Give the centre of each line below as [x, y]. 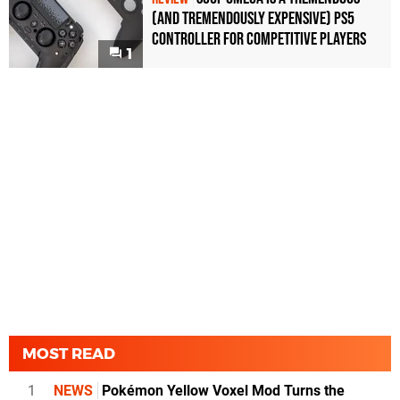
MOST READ [69, 353]
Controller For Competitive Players [259, 40]
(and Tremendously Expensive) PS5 [253, 19]
